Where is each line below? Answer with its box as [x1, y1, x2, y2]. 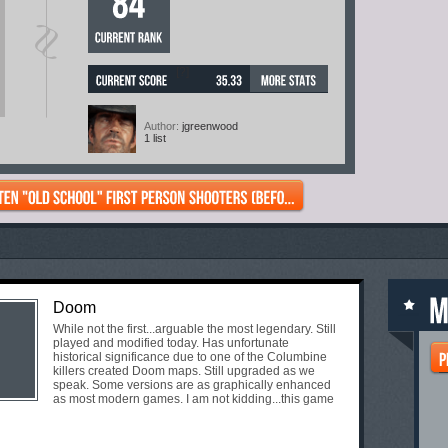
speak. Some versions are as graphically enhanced [53, 378, 331, 392]
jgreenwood [182, 119, 238, 132]
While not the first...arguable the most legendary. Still [53, 322, 336, 336]
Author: [144, 119, 182, 132]
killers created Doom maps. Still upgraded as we [53, 364, 315, 378]
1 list [144, 131, 166, 144]
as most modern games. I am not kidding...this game [53, 392, 334, 406]
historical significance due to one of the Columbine [53, 350, 327, 364]
